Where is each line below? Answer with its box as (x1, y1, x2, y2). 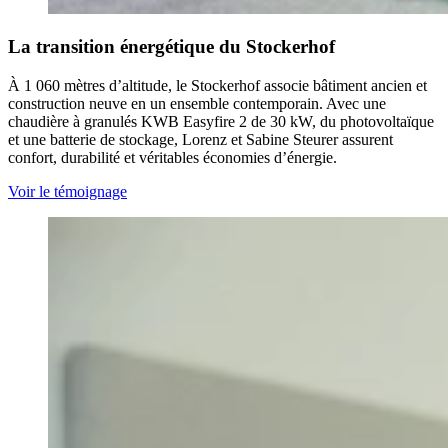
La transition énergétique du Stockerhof (8, 36, 335, 58)
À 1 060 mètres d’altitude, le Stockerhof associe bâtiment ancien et (8, 77, 427, 95)
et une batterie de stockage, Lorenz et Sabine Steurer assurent (8, 131, 393, 149)
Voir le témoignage (8, 183, 127, 201)
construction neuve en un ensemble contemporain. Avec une (8, 95, 386, 113)
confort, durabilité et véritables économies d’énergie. (8, 149, 337, 167)
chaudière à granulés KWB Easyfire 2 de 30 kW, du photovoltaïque (8, 113, 434, 131)
